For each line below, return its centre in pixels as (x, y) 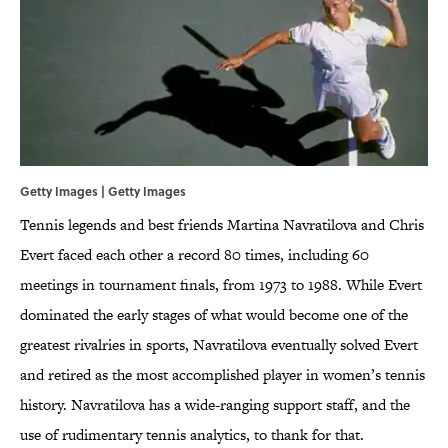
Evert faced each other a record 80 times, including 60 (194, 255)
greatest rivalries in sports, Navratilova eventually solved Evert (219, 345)
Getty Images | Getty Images (103, 191)
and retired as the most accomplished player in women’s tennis (222, 375)
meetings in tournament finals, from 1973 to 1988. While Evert (221, 285)
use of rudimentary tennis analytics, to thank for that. (192, 435)
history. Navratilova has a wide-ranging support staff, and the (215, 405)
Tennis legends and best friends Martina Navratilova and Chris (222, 225)
